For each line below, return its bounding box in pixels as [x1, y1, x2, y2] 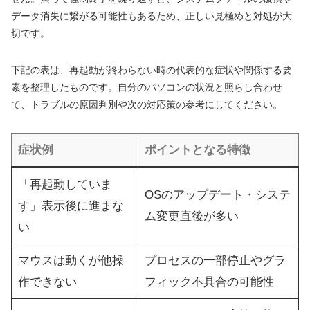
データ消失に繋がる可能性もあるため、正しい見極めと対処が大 [11, 10, 292, 21]
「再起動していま [17, 177, 112, 191]
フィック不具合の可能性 [144, 275, 274, 289]
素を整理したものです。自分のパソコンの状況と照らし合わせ [11, 81, 282, 93]
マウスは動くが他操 [17, 253, 124, 267]
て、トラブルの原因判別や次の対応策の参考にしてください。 [11, 98, 282, 110]
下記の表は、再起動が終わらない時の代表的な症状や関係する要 [11, 64, 292, 75]
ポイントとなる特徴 [144, 143, 250, 156]
